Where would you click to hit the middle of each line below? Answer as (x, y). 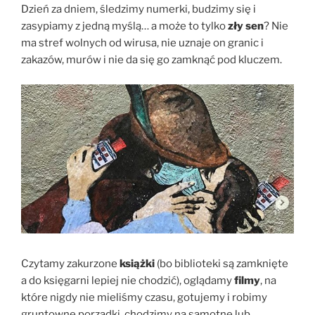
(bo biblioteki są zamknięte (221, 264)
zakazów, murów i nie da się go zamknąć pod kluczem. (153, 60)
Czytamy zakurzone (70, 264)
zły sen (246, 26)
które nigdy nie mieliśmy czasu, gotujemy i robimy (144, 298)
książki (137, 264)
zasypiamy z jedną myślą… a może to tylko (124, 26)
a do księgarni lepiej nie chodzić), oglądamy (128, 281)
